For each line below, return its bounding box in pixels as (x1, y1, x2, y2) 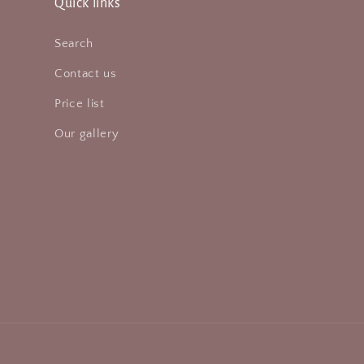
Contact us (54, 67, 117, 81)
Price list (54, 97, 105, 111)
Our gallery (54, 127, 119, 141)
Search (54, 37, 93, 51)
